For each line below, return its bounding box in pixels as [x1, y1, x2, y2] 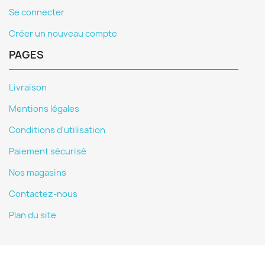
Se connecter [9, 7, 64, 18]
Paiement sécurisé [9, 146, 86, 157]
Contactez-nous [9, 188, 77, 200]
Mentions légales [9, 103, 79, 115]
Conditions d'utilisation [9, 124, 105, 136]
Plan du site [9, 209, 56, 221]
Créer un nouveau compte [9, 28, 117, 40]
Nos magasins [9, 167, 66, 179]
